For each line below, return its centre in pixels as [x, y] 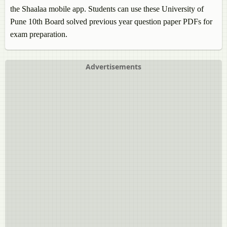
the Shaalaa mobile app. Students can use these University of [107, 9]
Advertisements [113, 67]
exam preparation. [39, 34]
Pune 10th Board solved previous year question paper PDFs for [111, 22]
